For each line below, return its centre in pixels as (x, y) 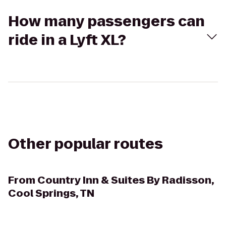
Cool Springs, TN (51, 193)
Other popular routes (86, 144)
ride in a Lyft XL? (67, 40)
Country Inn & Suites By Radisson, (126, 180)
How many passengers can (106, 21)
